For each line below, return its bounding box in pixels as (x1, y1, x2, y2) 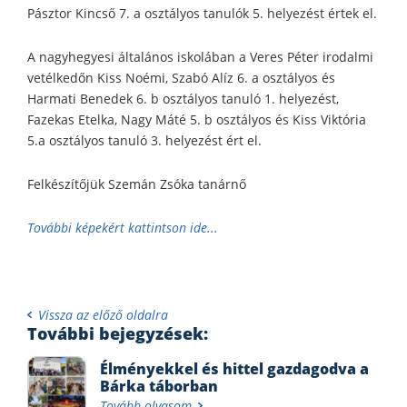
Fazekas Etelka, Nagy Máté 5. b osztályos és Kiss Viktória (27, 110, 366, 128)
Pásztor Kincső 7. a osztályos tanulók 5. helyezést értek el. (27, 4, 377, 22)
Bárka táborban (100, 375, 218, 396)
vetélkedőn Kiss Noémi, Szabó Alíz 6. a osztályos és (27, 68, 335, 86)
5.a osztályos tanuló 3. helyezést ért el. (27, 131, 262, 149)
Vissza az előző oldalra (38, 305, 168, 323)
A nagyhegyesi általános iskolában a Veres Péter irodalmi (27, 47, 373, 65)
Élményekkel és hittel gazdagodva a (100, 358, 369, 379)
